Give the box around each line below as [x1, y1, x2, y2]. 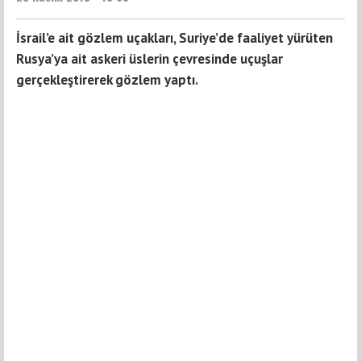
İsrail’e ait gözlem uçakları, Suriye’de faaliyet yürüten [16, 29, 333, 48]
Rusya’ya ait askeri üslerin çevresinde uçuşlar [16, 50, 283, 68]
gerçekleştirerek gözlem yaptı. [16, 71, 198, 89]
